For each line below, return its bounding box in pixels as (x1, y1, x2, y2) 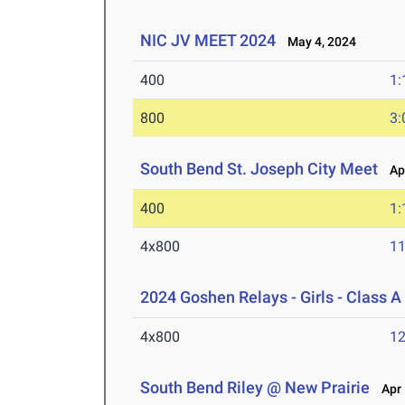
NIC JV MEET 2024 (140, 31, 277, 51)
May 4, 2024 (279, 34, 357, 50)
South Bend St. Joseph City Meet (140, 159, 379, 179)
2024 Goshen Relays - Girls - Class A (140, 287, 402, 307)
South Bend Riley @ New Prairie (140, 378, 371, 398)
